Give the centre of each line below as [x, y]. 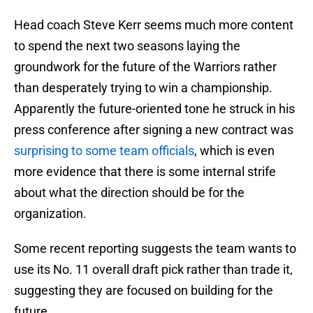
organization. [50, 214]
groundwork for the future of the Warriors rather [145, 67]
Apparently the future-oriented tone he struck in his [154, 109]
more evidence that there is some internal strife [145, 172]
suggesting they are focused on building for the [144, 291]
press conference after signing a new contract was [154, 130]
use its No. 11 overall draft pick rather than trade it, [153, 270]
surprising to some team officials [104, 151]
